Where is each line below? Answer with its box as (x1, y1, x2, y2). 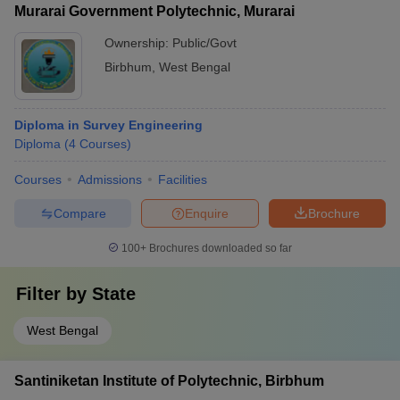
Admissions (78, 172, 142, 187)
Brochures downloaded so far (146, 242, 292, 254)
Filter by (16, 284, 92, 304)
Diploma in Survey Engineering (14, 118, 203, 132)
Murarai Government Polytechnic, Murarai (14, 4, 295, 19)
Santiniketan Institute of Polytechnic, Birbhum (14, 373, 324, 388)
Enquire (185, 205, 229, 221)
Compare (53, 205, 106, 221)
